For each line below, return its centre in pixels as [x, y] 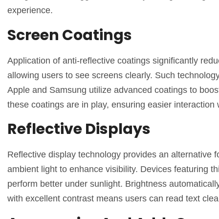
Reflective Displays [79, 129]
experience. [30, 11]
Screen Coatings [70, 35]
